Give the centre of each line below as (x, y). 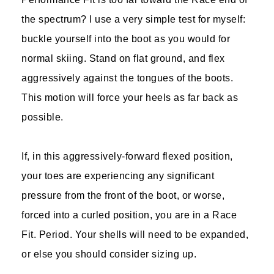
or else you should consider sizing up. (109, 254)
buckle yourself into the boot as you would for (126, 39)
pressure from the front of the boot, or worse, (123, 195)
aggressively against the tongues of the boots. (127, 78)
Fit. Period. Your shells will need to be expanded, (135, 235)
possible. (43, 117)
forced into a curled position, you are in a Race (129, 215)
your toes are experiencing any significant (118, 176)
